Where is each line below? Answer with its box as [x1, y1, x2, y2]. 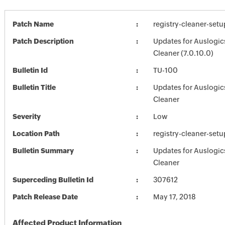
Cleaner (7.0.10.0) [153, 49, 213, 57]
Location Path [12, 130, 60, 138]
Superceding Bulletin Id [12, 176, 93, 184]
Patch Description [12, 37, 74, 45]
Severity [12, 113, 41, 121]
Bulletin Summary [12, 147, 74, 155]
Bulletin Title [12, 83, 56, 91]
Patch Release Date [12, 193, 78, 201]
